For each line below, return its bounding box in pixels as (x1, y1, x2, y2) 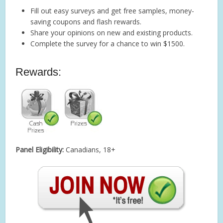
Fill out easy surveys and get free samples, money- (30, 5, 195, 15)
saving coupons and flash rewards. (30, 16, 142, 26)
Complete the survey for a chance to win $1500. (30, 38, 185, 48)
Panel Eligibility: (15, 144, 64, 154)
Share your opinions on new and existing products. (30, 27, 193, 37)
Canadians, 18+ (64, 144, 116, 154)
